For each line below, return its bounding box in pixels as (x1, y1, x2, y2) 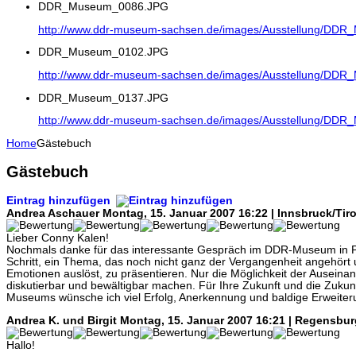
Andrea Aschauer (6, 207, 99, 219)
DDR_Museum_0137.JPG (38, 91, 168, 104)
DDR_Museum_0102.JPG (38, 46, 168, 59)
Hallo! (6, 339, 35, 351)
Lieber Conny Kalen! (6, 231, 109, 244)
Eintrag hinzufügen (6, 194, 114, 207)
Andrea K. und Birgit (6, 314, 117, 327)
